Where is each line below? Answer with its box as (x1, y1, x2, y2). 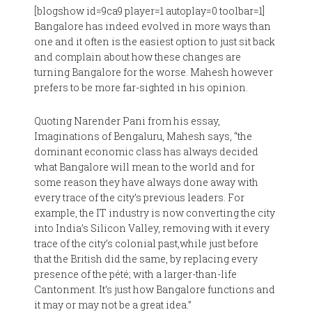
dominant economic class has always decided (34, 145, 259, 158)
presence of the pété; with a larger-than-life (34, 267, 237, 281)
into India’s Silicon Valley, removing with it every (34, 221, 270, 235)
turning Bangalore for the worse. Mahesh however (34, 65, 274, 79)
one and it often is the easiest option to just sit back (34, 35, 276, 48)
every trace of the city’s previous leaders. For (34, 191, 245, 204)
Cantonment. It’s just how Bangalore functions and (34, 283, 276, 296)
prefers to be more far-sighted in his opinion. (34, 81, 249, 94)
